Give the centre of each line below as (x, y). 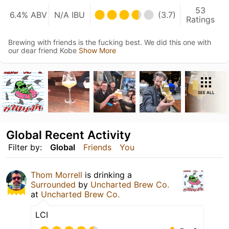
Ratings (201, 19)
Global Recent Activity (68, 135)
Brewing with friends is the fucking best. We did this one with (110, 42)
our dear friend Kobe (43, 50)
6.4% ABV (29, 15)
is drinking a (107, 175)
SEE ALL (206, 92)
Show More (97, 50)
